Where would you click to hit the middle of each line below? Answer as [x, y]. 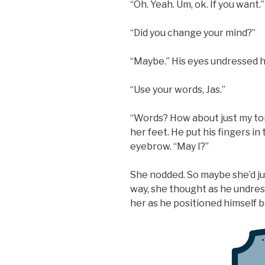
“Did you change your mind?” [193, 33]
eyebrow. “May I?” [169, 147]
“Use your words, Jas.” [178, 90]
